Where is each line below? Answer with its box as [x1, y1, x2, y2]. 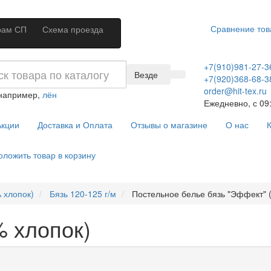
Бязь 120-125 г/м [50, 188, 116, 200]
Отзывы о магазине [130, 119, 207, 131]
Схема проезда [42, 23, 103, 35]
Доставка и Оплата [37, 119, 113, 131]
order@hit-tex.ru [203, 85, 267, 97]
